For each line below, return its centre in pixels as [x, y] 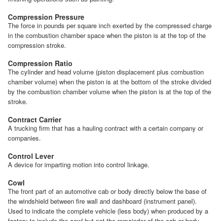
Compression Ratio [40, 63]
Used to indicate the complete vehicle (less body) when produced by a [108, 211]
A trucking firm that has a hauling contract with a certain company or [106, 128]
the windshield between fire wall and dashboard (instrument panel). [102, 201]
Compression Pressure [46, 17]
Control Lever [31, 156]
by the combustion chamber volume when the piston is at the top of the [110, 91]
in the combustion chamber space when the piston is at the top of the [107, 35]
